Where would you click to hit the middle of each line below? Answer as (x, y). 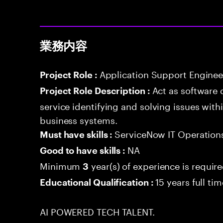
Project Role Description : (96, 91)
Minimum (61, 165)
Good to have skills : (84, 151)
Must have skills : (77, 135)
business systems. (79, 119)
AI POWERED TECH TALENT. (97, 211)
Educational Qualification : (98, 183)
